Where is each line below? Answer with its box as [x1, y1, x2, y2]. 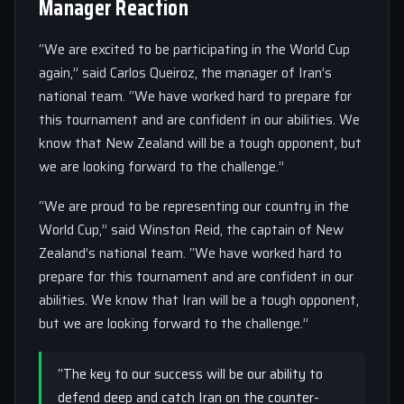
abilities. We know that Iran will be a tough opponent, [39, 289, 359, 311]
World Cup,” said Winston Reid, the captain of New [39, 218, 344, 241]
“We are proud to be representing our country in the [39, 195, 349, 217]
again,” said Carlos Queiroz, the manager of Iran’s [39, 61, 332, 84]
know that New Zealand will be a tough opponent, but [39, 132, 362, 154]
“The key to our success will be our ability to [58, 363, 323, 385]
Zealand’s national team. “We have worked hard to [39, 242, 342, 264]
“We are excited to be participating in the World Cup [39, 38, 350, 60]
